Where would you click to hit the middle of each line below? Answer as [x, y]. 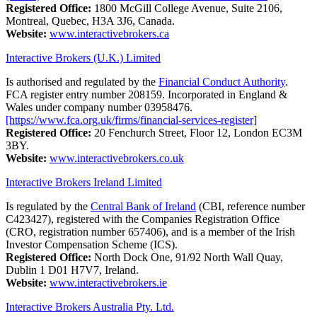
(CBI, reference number [250, 206]
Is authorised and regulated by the [82, 81]
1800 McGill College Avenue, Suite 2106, [187, 8]
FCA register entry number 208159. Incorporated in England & [146, 94]
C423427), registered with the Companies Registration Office [143, 219]
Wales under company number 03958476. [99, 107]
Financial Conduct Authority [222, 81]
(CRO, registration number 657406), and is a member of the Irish [150, 231]
